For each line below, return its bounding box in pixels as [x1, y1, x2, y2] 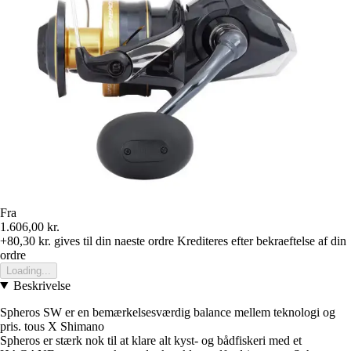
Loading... [6, 264, 51, 277]
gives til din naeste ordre [51, 233, 174, 248]
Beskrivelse [13, 278, 71, 292]
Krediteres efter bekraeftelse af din [177, 233, 346, 248]
